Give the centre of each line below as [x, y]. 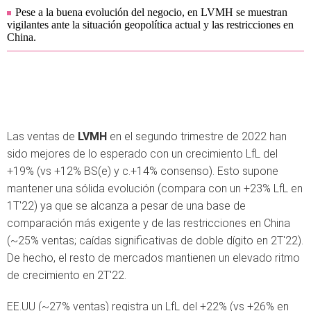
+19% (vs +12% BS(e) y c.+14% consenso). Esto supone [143, 171]
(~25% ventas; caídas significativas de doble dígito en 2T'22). [155, 241]
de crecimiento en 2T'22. [67, 275]
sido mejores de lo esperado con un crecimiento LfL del [142, 154]
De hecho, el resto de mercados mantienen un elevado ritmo [153, 258]
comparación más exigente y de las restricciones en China [149, 223]
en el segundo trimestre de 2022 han [197, 136]
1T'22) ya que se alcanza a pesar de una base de [126, 206]
